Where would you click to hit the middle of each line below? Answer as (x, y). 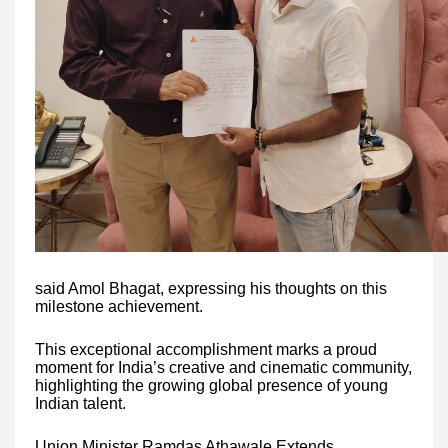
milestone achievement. (119, 306)
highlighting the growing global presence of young (211, 385)
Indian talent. (80, 403)
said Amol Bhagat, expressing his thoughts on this (211, 288)
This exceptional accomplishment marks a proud (206, 349)
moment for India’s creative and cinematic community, (223, 367)
